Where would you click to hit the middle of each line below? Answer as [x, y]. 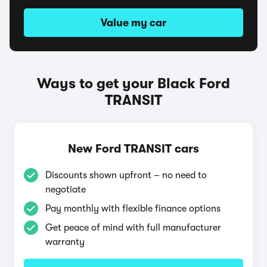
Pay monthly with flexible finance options [133, 209]
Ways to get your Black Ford [133, 83]
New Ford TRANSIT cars [133, 149]
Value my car [133, 23]
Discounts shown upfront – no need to [126, 175]
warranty [65, 242]
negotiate [66, 190]
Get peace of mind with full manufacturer [133, 228]
